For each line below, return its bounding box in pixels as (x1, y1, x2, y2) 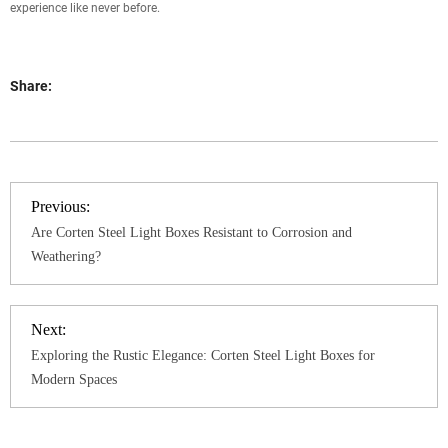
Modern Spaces (31, 372, 117, 387)
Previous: (31, 198, 90, 215)
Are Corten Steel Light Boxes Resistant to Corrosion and (31, 225, 352, 240)
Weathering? (31, 249, 101, 264)
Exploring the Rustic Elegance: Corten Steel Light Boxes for (31, 348, 375, 363)
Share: (10, 78, 52, 94)
